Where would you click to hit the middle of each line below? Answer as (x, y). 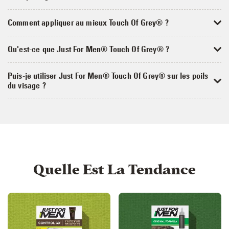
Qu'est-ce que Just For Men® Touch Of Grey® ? (89, 49)
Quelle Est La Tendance (114, 169)
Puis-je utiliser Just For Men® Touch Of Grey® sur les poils (108, 75)
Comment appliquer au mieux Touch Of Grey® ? (88, 22)
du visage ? (27, 85)
